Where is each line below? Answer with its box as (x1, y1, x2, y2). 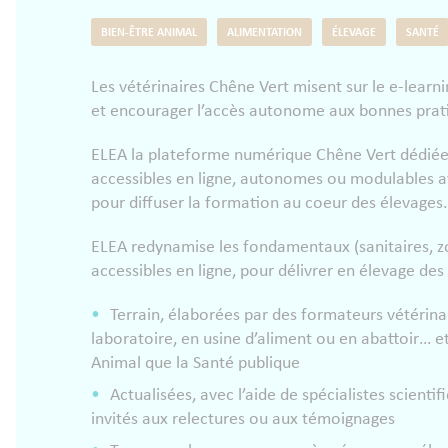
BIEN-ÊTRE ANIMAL (100, 27, 197, 39)
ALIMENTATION (226, 27, 302, 39)
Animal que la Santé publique (90, 354, 300, 373)
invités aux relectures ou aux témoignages (90, 410, 395, 429)
